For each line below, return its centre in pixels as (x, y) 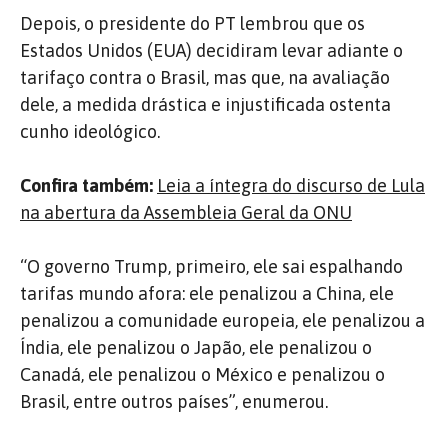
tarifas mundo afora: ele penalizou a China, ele (207, 293)
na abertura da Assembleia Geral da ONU (186, 212)
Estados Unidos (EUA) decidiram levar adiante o (211, 50)
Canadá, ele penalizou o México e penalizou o (202, 374)
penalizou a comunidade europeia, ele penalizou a (222, 320)
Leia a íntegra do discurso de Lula (291, 185)
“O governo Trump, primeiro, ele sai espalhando (211, 266)
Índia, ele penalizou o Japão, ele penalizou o (196, 347)
